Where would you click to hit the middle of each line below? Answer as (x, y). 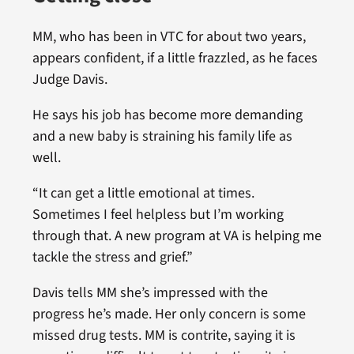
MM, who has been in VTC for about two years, (169, 37)
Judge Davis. (70, 80)
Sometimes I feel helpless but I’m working (158, 215)
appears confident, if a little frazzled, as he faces (175, 58)
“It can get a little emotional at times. (143, 194)
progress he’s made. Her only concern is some (169, 314)
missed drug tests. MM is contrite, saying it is (164, 336)
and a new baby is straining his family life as (162, 137)
